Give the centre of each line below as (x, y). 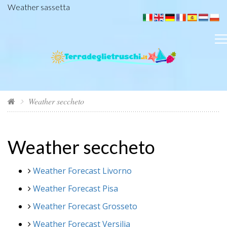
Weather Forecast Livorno (82, 171)
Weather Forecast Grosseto (85, 206)
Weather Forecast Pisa (75, 188)
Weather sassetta (39, 7)
